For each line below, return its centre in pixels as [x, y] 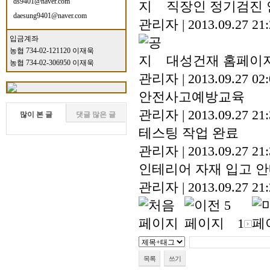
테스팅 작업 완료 [189, 133]
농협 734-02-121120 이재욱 [52, 51]
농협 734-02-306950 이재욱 [52, 63]
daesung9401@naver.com [50, 16]
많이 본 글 [36, 115]
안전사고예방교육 [192, 97]
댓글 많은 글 [96, 115]
